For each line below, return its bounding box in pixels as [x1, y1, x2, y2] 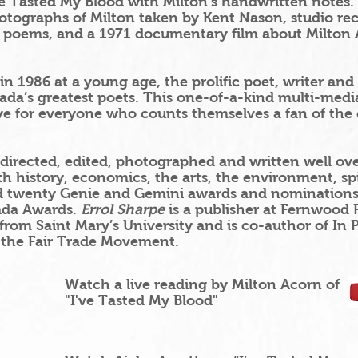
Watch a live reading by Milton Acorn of [65, 276, 344, 292]
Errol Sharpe [81, 201, 165, 217]
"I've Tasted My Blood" [65, 292, 218, 308]
